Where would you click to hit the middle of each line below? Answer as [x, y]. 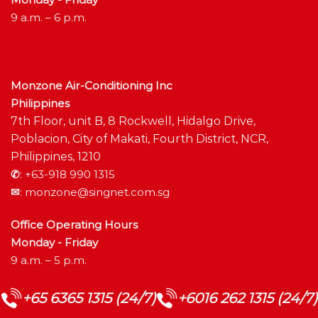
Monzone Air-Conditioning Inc [92, 85]
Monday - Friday [54, 242]
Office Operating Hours [74, 224]
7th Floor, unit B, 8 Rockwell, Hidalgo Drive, [133, 121]
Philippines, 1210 [56, 156]
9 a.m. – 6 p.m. [49, 17]
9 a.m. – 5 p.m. [49, 260]
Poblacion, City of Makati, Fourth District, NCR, [139, 138]
